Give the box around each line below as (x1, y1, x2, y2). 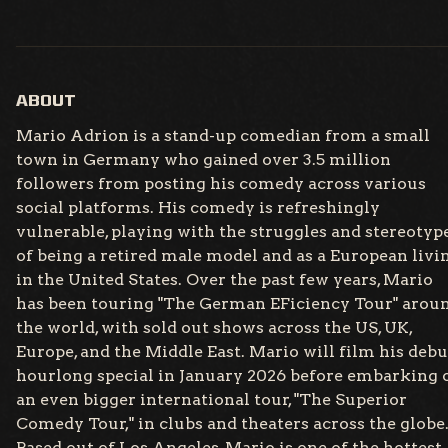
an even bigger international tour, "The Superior (16, 390, 407, 410)
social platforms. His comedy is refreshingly (16, 198, 380, 218)
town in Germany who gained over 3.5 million (16, 150, 391, 170)
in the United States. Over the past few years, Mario (16, 270, 433, 290)
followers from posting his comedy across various (16, 174, 426, 194)
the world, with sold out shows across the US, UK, (16, 318, 412, 338)
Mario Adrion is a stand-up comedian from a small (16, 126, 430, 146)
